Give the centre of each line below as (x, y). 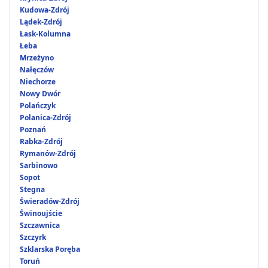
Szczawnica (40, 226)
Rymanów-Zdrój (48, 154)
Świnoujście (41, 214)
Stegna (32, 190)
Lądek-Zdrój (41, 22)
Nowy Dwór (40, 94)
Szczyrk (33, 237)
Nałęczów (37, 70)
